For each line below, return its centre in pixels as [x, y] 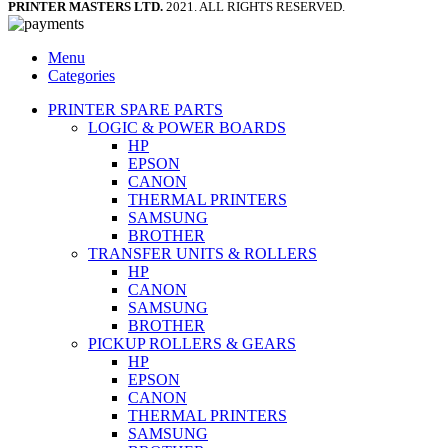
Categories [81, 75]
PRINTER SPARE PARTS [135, 109]
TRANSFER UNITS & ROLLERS [202, 253]
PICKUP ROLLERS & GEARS [192, 343]
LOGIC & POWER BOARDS [187, 127]
